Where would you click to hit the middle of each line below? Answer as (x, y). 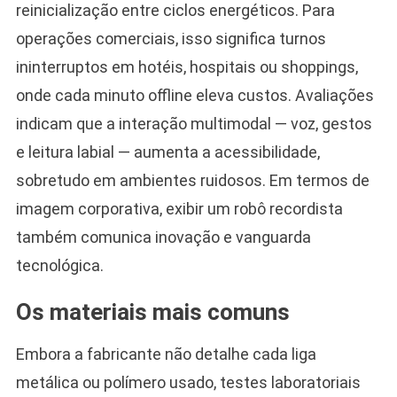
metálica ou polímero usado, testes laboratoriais (188, 382)
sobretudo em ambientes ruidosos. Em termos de (192, 180)
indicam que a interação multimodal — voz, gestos (194, 123)
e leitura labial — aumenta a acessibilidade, (167, 152)
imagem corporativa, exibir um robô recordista (179, 208)
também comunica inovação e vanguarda (163, 237)
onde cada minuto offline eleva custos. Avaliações (195, 95)
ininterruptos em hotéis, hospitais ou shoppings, (187, 66)
